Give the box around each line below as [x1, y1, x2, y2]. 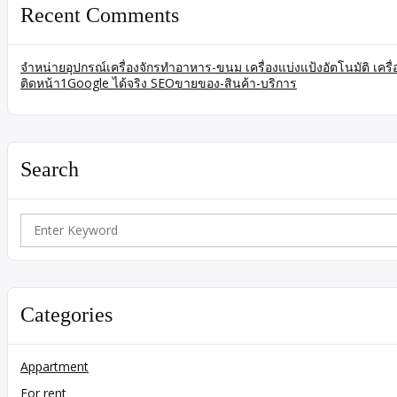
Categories [20, 302, 113, 326]
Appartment [20, 357, 89, 375]
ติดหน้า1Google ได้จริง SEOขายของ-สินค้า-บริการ [20, 74, 297, 91]
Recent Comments [20, 3, 179, 27]
